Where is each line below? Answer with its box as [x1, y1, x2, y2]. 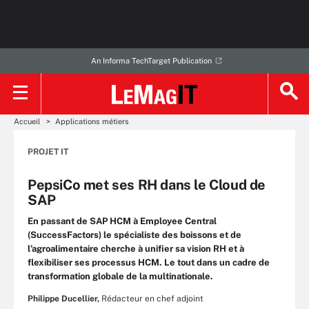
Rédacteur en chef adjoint [101, 294, 203, 303]
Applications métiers [55, 117, 129, 126]
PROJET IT [28, 147, 68, 157]
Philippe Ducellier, [28, 294, 99, 303]
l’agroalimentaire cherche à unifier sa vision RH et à [28, 243, 244, 254]
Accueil [14, 117, 40, 126]
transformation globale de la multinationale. [28, 271, 213, 281]
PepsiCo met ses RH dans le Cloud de [28, 177, 266, 193]
